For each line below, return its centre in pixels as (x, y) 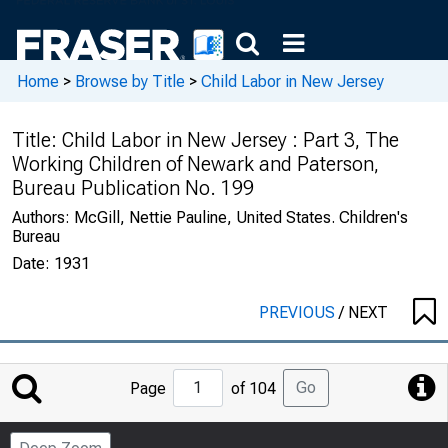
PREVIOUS (299, 312)
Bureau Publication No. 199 (133, 188)
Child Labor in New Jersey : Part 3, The (230, 140)
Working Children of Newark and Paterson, (195, 164)
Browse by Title (130, 81)
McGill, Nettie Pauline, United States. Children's (241, 217)
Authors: (43, 217)
